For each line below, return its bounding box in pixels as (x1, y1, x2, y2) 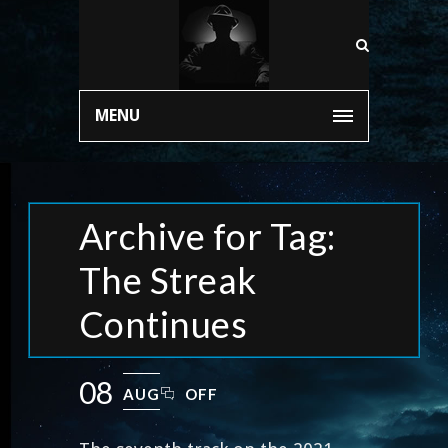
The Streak (78, 258, 257, 302)
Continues (78, 302, 248, 346)
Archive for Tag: (78, 214, 336, 258)
